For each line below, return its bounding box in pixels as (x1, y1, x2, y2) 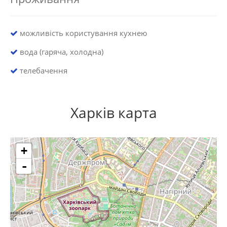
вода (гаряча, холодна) (18, 47, 103, 57)
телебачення (18, 65, 67, 76)
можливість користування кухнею (18, 28, 147, 39)
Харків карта (70, 103, 157, 123)
